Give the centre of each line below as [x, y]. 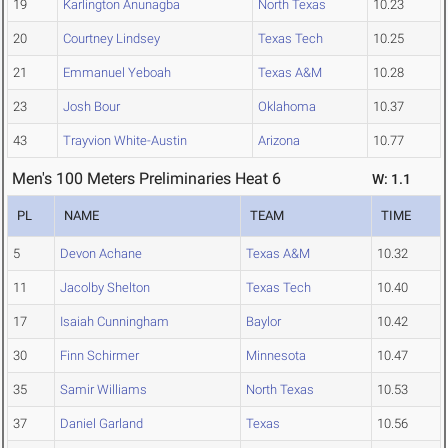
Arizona [279, 141]
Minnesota [276, 356]
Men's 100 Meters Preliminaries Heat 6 [146, 179]
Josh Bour [91, 107]
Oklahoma [287, 107]
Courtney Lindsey [111, 39]
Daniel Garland [101, 424]
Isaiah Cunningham [114, 322]
